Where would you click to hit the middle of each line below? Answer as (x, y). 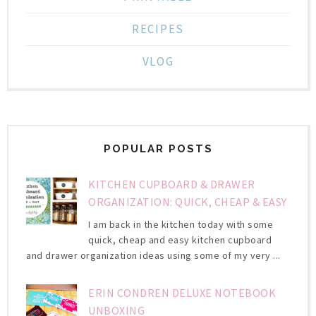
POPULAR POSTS (158, 149)
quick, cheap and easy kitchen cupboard (180, 240)
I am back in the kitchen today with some (181, 225)
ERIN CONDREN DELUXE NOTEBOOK (182, 293)
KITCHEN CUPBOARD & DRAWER (172, 184)
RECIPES (158, 29)
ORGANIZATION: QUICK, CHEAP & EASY (188, 202)
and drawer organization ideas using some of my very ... (153, 256)
